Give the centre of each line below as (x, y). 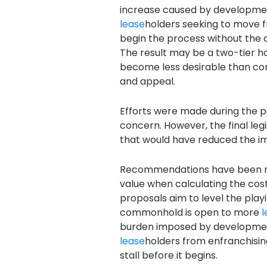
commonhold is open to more (190, 212)
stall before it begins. (168, 255)
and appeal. (147, 81)
